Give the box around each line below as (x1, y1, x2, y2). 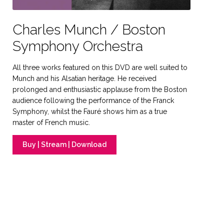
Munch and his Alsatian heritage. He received (12, 74, 156, 82)
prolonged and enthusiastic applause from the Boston (12, 85, 187, 93)
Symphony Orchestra (12, 37, 143, 54)
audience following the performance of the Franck (12, 96, 174, 104)
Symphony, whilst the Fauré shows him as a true (12, 107, 167, 115)
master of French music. (12, 118, 90, 126)
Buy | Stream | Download (22, 140, 106, 149)
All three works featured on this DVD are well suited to (12, 63, 187, 71)
